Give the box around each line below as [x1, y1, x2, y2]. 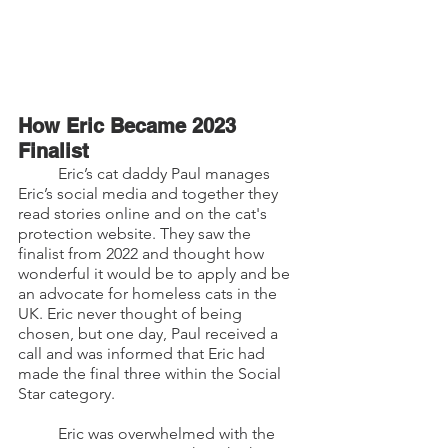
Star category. [18, 384, 119, 404]
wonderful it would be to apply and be [18, 264, 294, 284]
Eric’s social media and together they [18, 184, 282, 204]
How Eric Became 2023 [18, 114, 242, 139]
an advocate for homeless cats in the [18, 284, 281, 304]
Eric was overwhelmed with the [18, 424, 58, 444]
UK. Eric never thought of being [18, 304, 246, 324]
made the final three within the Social [18, 364, 285, 384]
